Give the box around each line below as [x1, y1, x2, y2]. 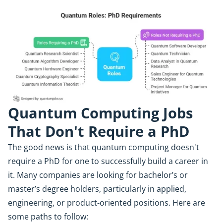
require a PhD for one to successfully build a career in [8, 155, 208, 166]
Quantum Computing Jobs [8, 103, 193, 122]
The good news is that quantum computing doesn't [8, 141, 199, 153]
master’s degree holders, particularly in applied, [8, 183, 186, 194]
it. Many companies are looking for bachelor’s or [8, 169, 188, 180]
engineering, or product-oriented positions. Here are [8, 197, 205, 208]
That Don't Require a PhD [8, 121, 189, 141]
